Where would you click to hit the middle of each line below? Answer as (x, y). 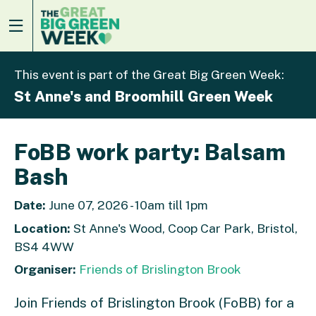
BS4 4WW (44, 246)
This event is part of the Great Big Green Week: (149, 75)
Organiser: (45, 269)
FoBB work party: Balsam (150, 152)
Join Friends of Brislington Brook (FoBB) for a (154, 303)
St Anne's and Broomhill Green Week (144, 96)
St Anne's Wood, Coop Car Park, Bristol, (184, 228)
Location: (42, 228)
